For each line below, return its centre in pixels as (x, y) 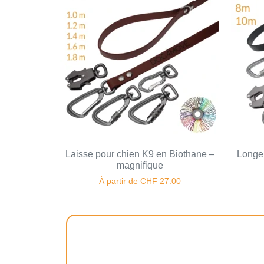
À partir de (119, 181)
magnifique (140, 166)
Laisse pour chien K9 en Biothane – (140, 154)
